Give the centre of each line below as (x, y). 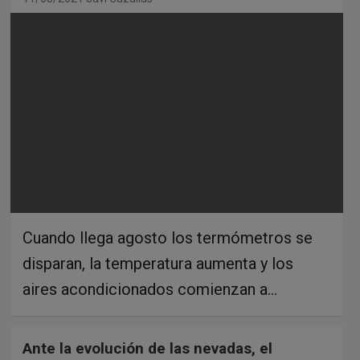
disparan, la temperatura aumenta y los (157, 264)
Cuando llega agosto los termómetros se (167, 238)
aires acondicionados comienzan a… (149, 290)
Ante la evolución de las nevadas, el (147, 349)
